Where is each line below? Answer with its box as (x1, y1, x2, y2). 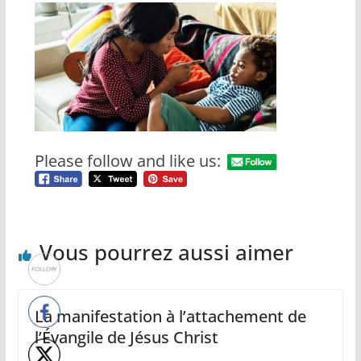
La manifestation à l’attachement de (34, 305, 306, 327)
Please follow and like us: (34, 149, 221, 172)
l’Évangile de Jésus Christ (34, 326, 218, 348)
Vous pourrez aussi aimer (39, 237, 293, 267)
